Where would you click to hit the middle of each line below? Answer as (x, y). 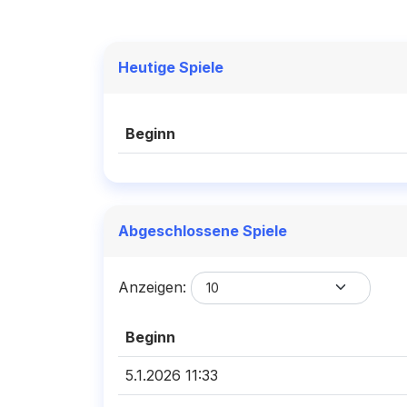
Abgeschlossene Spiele (203, 230)
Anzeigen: (154, 287)
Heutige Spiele (171, 67)
